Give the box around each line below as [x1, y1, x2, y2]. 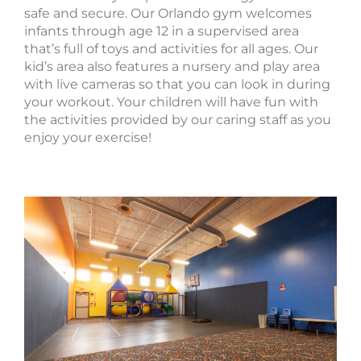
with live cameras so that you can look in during [24, 76, 330, 92]
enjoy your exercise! [24, 129, 151, 145]
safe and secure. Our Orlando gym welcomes [24, 5, 312, 21]
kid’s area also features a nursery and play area [24, 58, 320, 74]
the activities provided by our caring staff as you [24, 111, 331, 127]
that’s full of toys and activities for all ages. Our [24, 40, 318, 56]
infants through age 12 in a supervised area [24, 23, 299, 39]
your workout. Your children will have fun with [24, 93, 318, 110]
